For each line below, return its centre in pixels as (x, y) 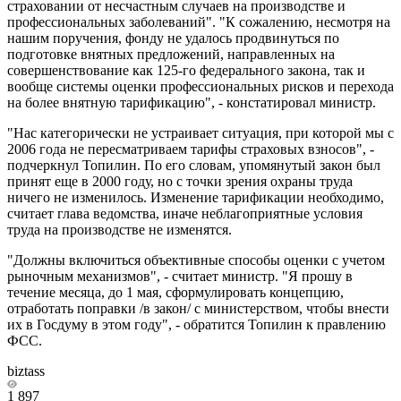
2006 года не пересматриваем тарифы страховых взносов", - (191, 149)
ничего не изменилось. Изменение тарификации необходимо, (196, 197)
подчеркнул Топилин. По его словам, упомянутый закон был (194, 165)
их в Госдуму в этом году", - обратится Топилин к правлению (196, 324)
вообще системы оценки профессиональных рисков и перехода (200, 86)
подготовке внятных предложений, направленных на (171, 54)
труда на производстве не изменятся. (119, 229)
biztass (26, 371)
